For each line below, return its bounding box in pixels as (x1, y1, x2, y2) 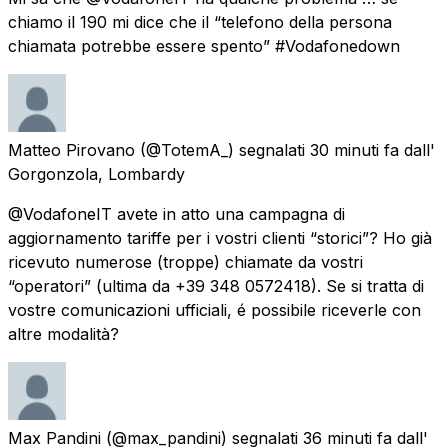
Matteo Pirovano (8, 139, 135, 160)
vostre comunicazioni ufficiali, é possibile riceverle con (8, 299, 421, 320)
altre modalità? (8, 323, 119, 344)
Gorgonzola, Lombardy (8, 163, 185, 184)
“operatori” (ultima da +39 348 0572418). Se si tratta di (8, 275, 424, 296)
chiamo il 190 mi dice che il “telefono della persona (8, 11, 392, 32)
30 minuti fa (310, 139, 399, 160)
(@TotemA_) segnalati (140, 139, 305, 160)
